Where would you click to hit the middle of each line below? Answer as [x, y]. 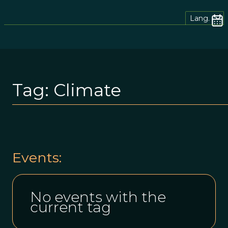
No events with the [98, 197]
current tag [70, 207]
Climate [87, 90]
